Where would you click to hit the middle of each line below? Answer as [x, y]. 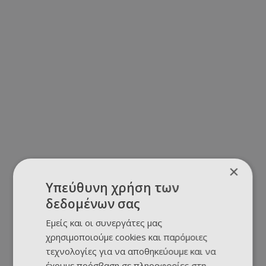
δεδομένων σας [93, 204]
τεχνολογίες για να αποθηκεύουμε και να [131, 251]
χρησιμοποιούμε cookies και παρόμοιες [127, 237]
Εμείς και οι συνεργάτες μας [104, 223]
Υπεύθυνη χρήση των [113, 188]
